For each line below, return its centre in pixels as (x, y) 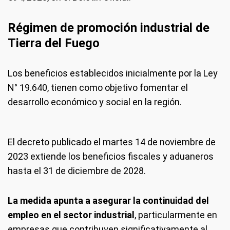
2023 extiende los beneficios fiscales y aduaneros (111, 156)
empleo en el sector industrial (71, 215)
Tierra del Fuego (54, 43)
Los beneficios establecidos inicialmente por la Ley (113, 73)
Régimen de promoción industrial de (109, 28)
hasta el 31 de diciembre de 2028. (77, 171)
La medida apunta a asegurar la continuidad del (108, 200)
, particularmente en (176, 215)
